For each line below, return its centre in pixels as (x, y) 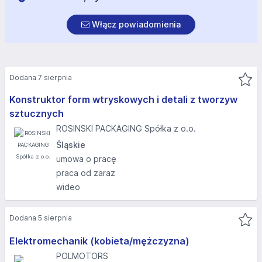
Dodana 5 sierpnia (41, 218)
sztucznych (37, 113)
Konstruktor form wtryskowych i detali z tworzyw (123, 99)
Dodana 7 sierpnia (41, 77)
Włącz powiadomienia (135, 24)
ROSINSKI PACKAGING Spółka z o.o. (126, 128)
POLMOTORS (82, 256)
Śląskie (71, 145)
